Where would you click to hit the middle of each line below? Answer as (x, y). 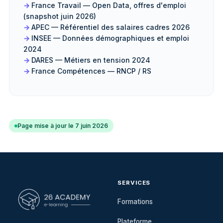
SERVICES (134, 183)
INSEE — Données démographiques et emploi (110, 38)
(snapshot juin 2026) (60, 16)
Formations (135, 202)
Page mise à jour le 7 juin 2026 (63, 126)
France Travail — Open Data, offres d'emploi (109, 5)
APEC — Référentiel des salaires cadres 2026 (111, 27)
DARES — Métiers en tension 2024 (91, 60)
